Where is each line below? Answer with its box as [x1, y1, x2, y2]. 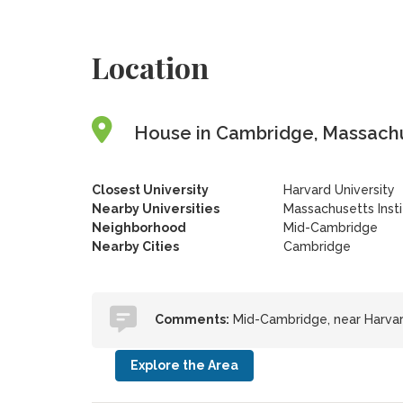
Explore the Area [130, 358, 238, 372]
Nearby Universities [91, 201, 219, 216]
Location [91, 48, 209, 86]
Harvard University [282, 183, 395, 197]
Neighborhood [91, 220, 186, 235]
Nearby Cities [91, 239, 179, 254]
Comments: [154, 312, 229, 327]
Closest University [91, 183, 209, 197]
